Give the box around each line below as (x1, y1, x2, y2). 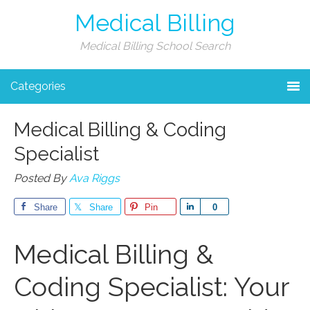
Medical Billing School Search (80, 39, 230, 53)
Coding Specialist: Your (14, 271, 289, 302)
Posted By (14, 172, 69, 185)
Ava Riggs (69, 172, 120, 185)
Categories (10, 80, 66, 93)
